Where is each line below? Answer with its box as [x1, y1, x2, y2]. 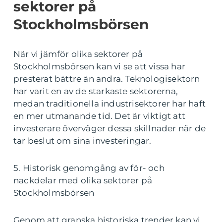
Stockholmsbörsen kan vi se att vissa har [13, 61, 186, 71]
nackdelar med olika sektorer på [13, 175, 153, 185]
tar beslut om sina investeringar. [13, 135, 152, 146]
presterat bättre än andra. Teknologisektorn [13, 73, 200, 84]
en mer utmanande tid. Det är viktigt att [13, 111, 186, 121]
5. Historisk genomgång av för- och [13, 163, 165, 173]
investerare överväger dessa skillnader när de [13, 123, 206, 133]
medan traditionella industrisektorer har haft [13, 98, 206, 109]
